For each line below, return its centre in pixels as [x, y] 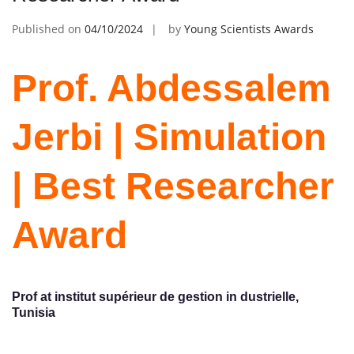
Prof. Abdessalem [171, 88]
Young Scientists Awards [249, 28]
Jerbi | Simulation [169, 137]
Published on [48, 28]
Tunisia [34, 313]
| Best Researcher [173, 186]
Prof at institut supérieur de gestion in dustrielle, [155, 297]
